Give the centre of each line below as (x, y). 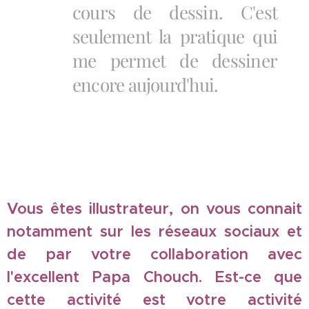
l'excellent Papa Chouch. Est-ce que (154, 277)
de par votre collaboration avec (154, 254)
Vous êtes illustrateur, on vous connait (154, 209)
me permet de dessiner (175, 60)
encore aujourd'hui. (146, 84)
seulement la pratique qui (175, 36)
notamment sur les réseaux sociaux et (154, 231)
